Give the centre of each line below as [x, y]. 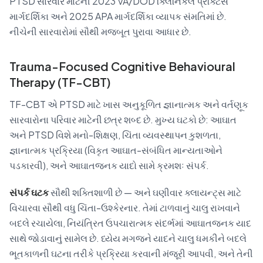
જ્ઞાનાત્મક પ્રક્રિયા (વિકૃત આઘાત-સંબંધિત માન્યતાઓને [116, 150]
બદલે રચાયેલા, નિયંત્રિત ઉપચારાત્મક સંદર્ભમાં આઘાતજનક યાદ [130, 222]
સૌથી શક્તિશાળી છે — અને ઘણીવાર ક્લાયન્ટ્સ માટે [145, 192]
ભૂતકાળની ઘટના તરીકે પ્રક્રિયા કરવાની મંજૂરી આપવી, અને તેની [131, 253]
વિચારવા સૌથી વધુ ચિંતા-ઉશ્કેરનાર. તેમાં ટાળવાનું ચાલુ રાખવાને [125, 207]
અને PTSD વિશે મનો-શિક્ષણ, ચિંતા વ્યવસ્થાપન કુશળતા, [115, 134]
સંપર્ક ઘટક [29, 192]
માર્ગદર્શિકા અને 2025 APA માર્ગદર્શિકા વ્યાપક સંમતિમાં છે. [118, 16]
